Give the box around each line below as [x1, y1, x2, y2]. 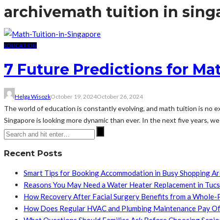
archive [4, 2, 61, 21]
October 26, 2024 [97, 92, 143, 100]
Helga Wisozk [15, 92, 51, 100]
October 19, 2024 [51, 92, 97, 100]
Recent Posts [4, 148, 62, 158]
